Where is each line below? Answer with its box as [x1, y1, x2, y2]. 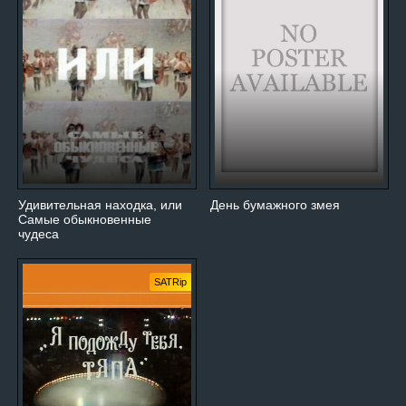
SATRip [153, 276, 187, 288]
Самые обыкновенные [18, 212, 151, 227]
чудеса [18, 227, 59, 242]
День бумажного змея [210, 198, 341, 213]
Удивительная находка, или [18, 198, 182, 213]
